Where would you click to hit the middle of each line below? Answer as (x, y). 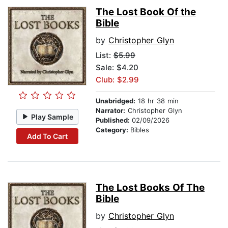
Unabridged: (116, 101)
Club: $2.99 (117, 80)
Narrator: (110, 111)
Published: (114, 120)
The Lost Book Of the (146, 12)
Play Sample (52, 117)
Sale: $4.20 (117, 68)
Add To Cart (47, 136)
